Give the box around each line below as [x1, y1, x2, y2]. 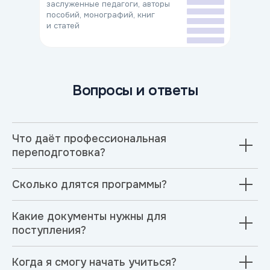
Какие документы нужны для [12, 209, 166, 223]
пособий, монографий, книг [46, 9, 155, 20]
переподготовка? [12, 145, 105, 159]
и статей [46, 20, 80, 31]
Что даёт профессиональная [12, 131, 166, 145]
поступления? [12, 223, 86, 237]
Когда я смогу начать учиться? [12, 255, 177, 269]
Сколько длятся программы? [12, 177, 167, 191]
